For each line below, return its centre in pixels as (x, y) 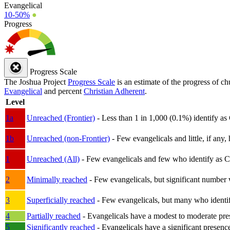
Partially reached (54, 216)
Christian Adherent (114, 91)
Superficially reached (61, 200)
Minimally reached (57, 179)
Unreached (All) (53, 159)
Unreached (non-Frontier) (68, 138)
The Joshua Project (36, 82)
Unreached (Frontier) (61, 118)
